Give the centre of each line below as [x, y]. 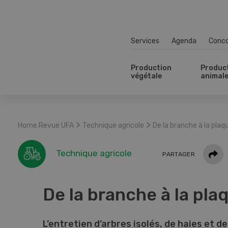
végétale [146, 76]
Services [145, 41]
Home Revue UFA [46, 125]
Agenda [184, 41]
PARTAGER [179, 154]
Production [151, 68]
